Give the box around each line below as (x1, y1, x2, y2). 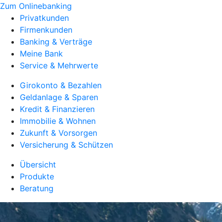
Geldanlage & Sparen (20, 92, 98, 102)
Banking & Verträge (20, 37, 92, 47)
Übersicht (20, 160, 56, 169)
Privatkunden (20, 13, 69, 23)
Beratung (20, 183, 54, 193)
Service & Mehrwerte (20, 60, 98, 70)
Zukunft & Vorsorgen (20, 128, 97, 138)
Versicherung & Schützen (20, 140, 113, 150)
